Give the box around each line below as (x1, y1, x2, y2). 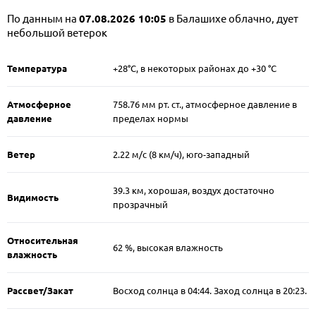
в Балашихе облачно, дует (166, 12, 298, 25)
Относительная (7, 234, 78, 246)
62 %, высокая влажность (113, 241, 223, 253)
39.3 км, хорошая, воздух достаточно (113, 184, 274, 196)
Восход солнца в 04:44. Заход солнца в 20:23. (113, 284, 307, 296)
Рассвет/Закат (7, 284, 73, 296)
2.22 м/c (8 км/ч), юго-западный (113, 148, 250, 160)
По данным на (7, 12, 79, 25)
